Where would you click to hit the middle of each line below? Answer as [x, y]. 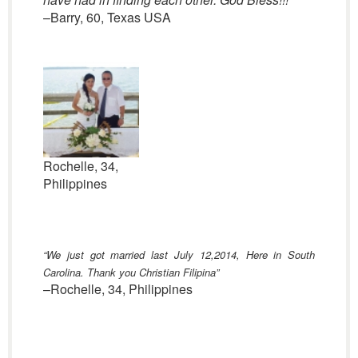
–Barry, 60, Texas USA [107, 17]
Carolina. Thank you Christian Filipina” [131, 272]
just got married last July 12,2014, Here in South [191, 255]
